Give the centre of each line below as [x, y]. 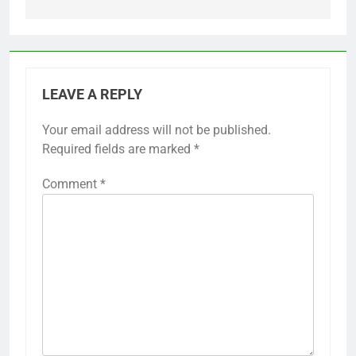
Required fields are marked [118, 149]
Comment [71, 184]
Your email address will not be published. [157, 130]
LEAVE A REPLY [92, 95]
